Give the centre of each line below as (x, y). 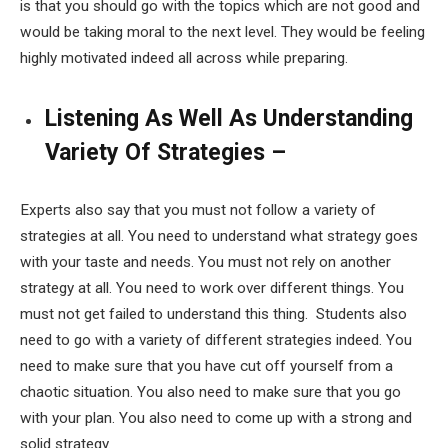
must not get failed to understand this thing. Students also (213, 314)
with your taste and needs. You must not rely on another (205, 262)
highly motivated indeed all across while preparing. (184, 57)
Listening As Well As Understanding (229, 118)
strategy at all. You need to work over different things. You (212, 288)
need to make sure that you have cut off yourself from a (206, 366)
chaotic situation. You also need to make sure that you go (210, 392)
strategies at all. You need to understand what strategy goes (219, 236)
